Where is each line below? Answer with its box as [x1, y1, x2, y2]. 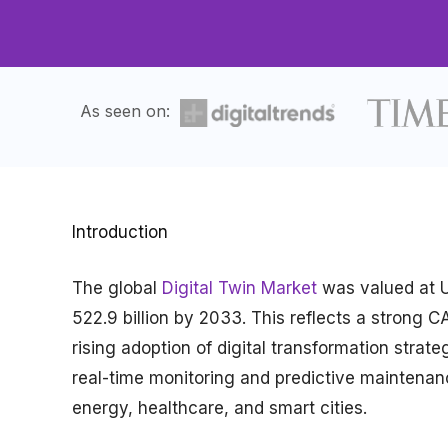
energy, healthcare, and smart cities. [72, 397, 367, 418]
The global [72, 277, 162, 298]
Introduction [72, 222, 168, 243]
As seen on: [79, 100, 170, 121]
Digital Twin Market [162, 277, 317, 298]
